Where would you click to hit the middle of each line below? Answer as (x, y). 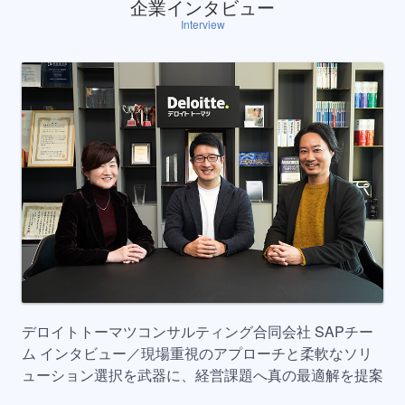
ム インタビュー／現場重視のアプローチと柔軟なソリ (197, 353)
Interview (202, 24)
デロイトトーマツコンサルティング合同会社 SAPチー (198, 332)
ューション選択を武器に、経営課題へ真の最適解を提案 (202, 375)
